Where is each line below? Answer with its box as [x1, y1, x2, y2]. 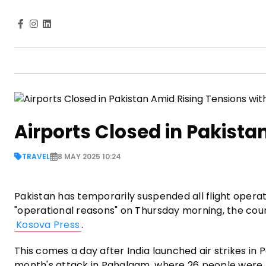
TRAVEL [22, 151, 50, 161]
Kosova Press [16, 217, 80, 232]
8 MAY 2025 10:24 [58, 151, 121, 161]
